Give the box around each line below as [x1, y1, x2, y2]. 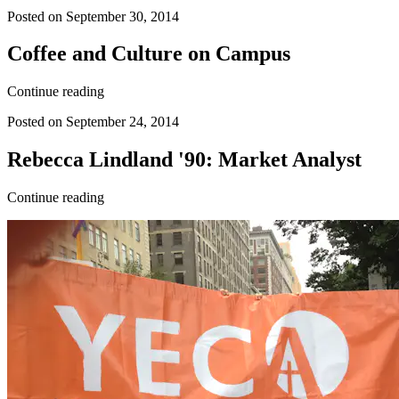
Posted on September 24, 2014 [7, 114, 179, 130]
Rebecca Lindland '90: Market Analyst [7, 148, 362, 172]
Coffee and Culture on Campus [7, 42, 290, 66]
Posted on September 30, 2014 [7, 8, 179, 24]
